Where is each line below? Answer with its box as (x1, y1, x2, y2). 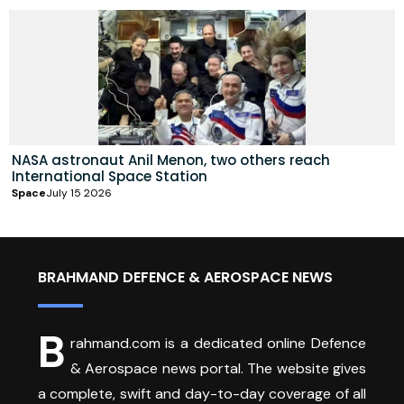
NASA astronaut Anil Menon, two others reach (12, 150, 330, 170)
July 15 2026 (46, 185, 112, 200)
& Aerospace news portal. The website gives (69, 358, 366, 378)
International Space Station (12, 166, 207, 186)
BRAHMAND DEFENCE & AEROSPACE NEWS (38, 266, 333, 288)
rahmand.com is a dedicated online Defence (69, 333, 366, 353)
